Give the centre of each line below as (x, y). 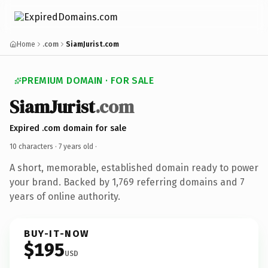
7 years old (76, 146)
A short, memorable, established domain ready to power (134, 167)
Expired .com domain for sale (68, 128)
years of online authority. (65, 196)
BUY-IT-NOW (57, 233)
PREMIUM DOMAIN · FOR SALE (88, 80)
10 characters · (34, 146)
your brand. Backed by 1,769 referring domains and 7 (127, 182)
